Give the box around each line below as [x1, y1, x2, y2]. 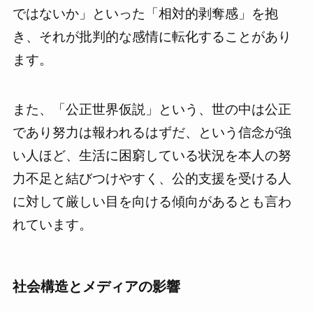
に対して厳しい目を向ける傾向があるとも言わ [12, 194, 291, 209]
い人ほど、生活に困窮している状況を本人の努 [12, 147, 291, 163]
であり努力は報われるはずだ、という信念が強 [12, 124, 291, 140]
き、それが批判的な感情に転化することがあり [12, 29, 291, 45]
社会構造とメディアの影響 [12, 279, 180, 295]
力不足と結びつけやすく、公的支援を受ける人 [12, 170, 291, 186]
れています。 [12, 217, 92, 232]
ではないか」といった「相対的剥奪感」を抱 [12, 6, 278, 22]
